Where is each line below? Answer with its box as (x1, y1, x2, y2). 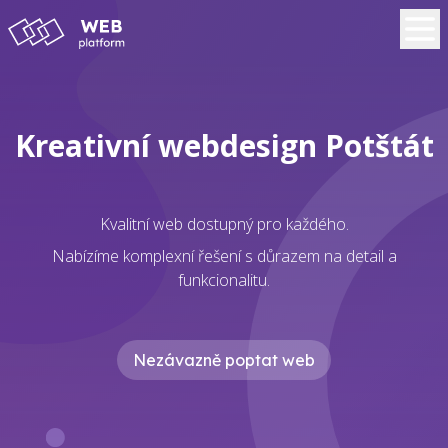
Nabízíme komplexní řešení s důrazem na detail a (51, 245, 397, 267)
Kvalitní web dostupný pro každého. (99, 213, 349, 235)
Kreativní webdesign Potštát (14, 125, 434, 166)
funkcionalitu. (178, 269, 270, 291)
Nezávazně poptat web (133, 350, 315, 370)
